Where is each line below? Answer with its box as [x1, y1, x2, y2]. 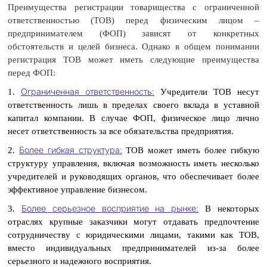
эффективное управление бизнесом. [8, 185, 148, 194]
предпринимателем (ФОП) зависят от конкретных [8, 29, 259, 38]
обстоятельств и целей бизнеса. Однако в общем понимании [8, 42, 259, 51]
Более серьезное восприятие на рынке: [21, 203, 199, 213]
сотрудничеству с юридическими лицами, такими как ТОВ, [8, 230, 259, 240]
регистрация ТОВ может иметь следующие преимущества [8, 55, 259, 64]
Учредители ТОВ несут [154, 87, 259, 97]
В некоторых [198, 204, 259, 213]
